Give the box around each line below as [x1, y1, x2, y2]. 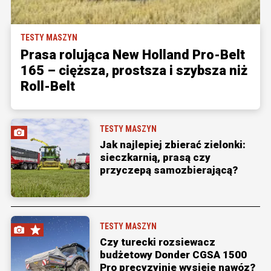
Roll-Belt [21, 78, 75, 94]
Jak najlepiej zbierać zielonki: [100, 138, 246, 151]
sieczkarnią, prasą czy [100, 151, 211, 163]
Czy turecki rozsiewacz [100, 235, 215, 248]
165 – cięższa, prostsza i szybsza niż [21, 62, 247, 78]
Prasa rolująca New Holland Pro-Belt [21, 47, 245, 62]
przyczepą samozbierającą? [100, 163, 238, 176]
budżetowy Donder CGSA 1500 [100, 248, 247, 261]
